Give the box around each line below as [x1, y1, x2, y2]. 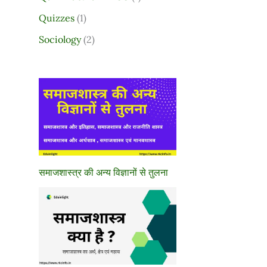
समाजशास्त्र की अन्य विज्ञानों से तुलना [38, 166, 168, 179]
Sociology [38, 33, 81, 45]
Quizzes [38, 11, 74, 24]
